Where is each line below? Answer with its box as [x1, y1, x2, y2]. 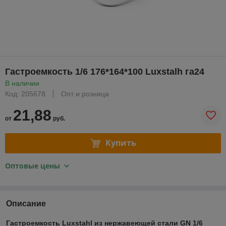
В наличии [5, 79, 39, 87]
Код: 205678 [5, 89, 45, 98]
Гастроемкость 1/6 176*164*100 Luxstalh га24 [5, 66, 204, 77]
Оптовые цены [5, 160, 60, 171]
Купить [105, 137, 136, 149]
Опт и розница [61, 89, 109, 98]
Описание [6, 199, 46, 208]
